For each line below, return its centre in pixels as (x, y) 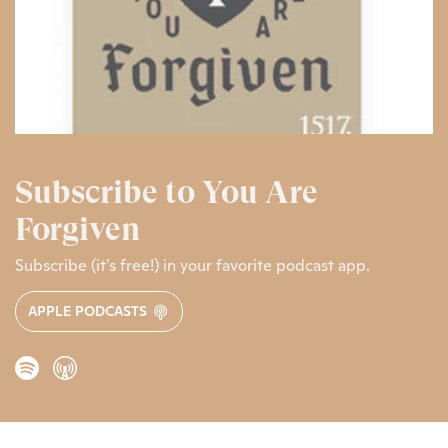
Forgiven (77, 229)
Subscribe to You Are (166, 192)
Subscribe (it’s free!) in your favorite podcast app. (192, 265)
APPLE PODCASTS (89, 310)
